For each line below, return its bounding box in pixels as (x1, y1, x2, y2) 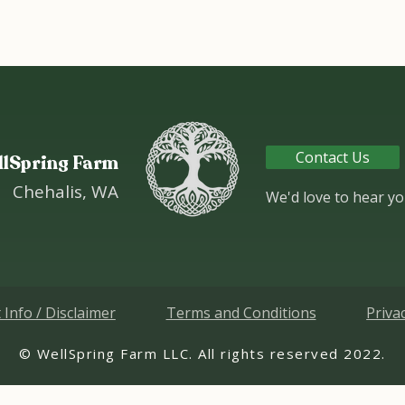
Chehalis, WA (13, 180, 118, 204)
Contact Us (296, 147, 370, 168)
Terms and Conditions (165, 303, 316, 324)
